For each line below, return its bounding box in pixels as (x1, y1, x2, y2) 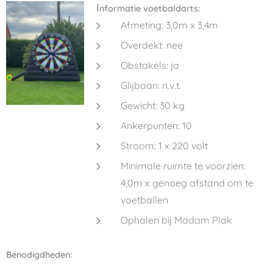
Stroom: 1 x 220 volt (120, 140, 208, 152)
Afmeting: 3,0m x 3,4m (120, 19, 218, 31)
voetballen (120, 194, 168, 206)
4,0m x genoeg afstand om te (120, 177, 253, 189)
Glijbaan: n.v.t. (120, 79, 181, 91)
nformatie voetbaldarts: (99, 3, 200, 14)
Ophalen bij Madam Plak (120, 214, 232, 226)
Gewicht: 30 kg (120, 99, 185, 112)
